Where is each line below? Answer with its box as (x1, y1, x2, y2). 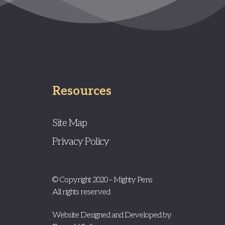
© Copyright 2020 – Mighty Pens (52, 175, 152, 185)
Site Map (52, 117, 87, 130)
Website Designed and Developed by (52, 210, 171, 220)
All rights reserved (52, 187, 110, 197)
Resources (52, 84, 111, 99)
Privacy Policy (52, 136, 109, 148)
